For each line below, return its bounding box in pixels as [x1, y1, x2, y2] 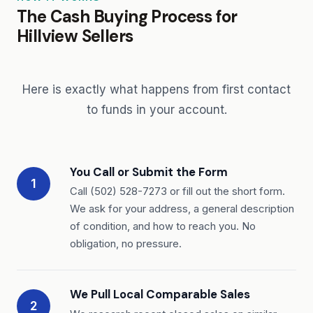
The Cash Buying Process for [17, 5, 238, 27]
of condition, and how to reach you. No [70, 220, 256, 233]
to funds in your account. [86, 102, 227, 117]
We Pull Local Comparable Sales [70, 286, 250, 303]
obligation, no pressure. [70, 238, 182, 251]
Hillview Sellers [17, 24, 133, 47]
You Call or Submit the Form [70, 163, 228, 180]
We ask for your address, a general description [70, 203, 294, 216]
